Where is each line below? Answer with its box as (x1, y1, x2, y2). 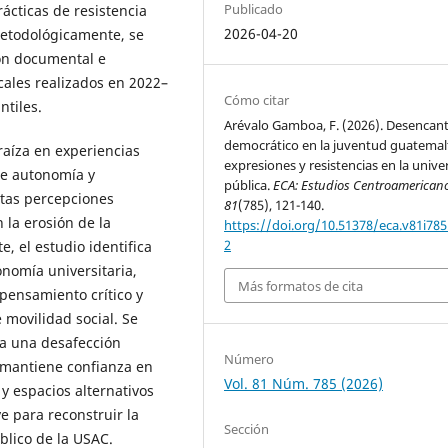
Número (224, 349, 275, 368)
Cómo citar (224, 91, 290, 110)
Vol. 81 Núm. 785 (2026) (224, 373, 384, 393)
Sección (224, 419, 270, 438)
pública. (224, 176, 274, 195)
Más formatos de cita (238, 276, 364, 295)
